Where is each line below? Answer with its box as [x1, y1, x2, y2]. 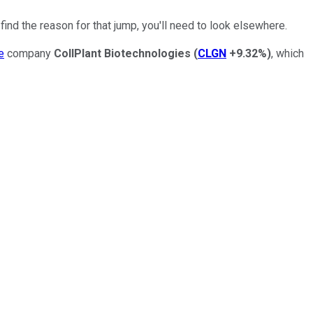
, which [271, 46, 304, 60]
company [4, 46, 54, 60]
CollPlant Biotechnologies [54, 46, 191, 60]
